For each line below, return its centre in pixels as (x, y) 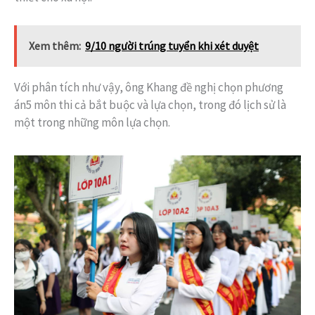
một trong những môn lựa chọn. (92, 123)
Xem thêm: (55, 46)
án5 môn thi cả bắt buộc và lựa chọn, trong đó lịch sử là (150, 105)
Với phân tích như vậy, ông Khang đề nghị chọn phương (149, 88)
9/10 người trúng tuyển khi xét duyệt (172, 46)
